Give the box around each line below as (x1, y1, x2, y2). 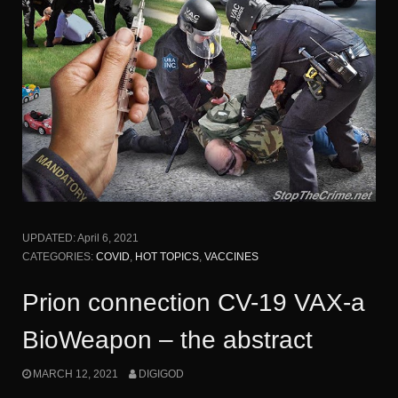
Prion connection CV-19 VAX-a (22, 289, 365, 317)
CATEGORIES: (22, 251, 96, 264)
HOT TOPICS (135, 251, 199, 264)
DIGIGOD (138, 367, 184, 380)
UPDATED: (22, 232, 77, 245)
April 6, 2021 (77, 232, 139, 245)
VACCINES (204, 251, 259, 264)
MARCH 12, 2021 (33, 367, 118, 380)
